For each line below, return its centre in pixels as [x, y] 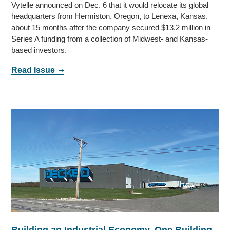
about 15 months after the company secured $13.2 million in [111, 28]
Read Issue [34, 70]
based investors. [39, 50]
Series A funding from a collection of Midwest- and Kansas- [110, 39]
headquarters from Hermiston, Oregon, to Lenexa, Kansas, [110, 16]
